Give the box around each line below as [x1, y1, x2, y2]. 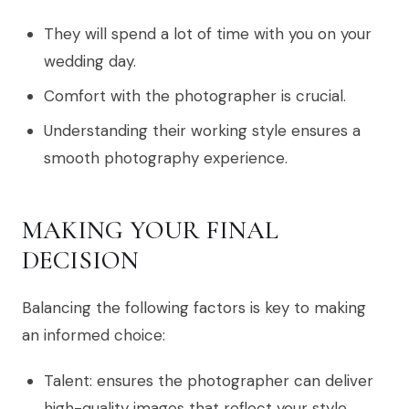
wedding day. [44, 50, 136, 71]
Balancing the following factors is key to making [22, 297, 366, 318]
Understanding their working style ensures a [44, 120, 361, 141]
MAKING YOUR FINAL [22, 214, 278, 246]
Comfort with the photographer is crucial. [44, 85, 346, 106]
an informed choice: [22, 324, 165, 345]
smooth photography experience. [44, 147, 288, 168]
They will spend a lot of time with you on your [44, 23, 372, 44]
